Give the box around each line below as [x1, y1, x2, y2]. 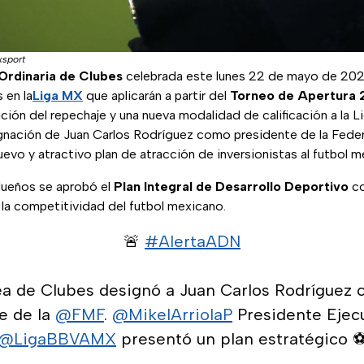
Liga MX [32, 88, 83, 104]
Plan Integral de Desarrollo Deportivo [114, 179, 349, 195]
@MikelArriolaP [112, 305, 232, 325]
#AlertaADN [145, 232, 240, 252]
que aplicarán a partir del [83, 88, 230, 104]
